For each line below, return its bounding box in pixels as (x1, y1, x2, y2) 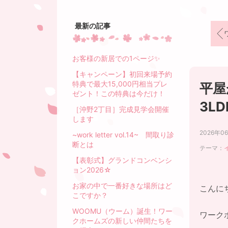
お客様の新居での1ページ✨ (72, 54, 160, 63)
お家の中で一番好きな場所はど (72, 181, 172, 190)
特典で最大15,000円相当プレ (72, 79, 167, 88)
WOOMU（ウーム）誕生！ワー (72, 207, 173, 215)
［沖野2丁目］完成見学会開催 (72, 105, 169, 113)
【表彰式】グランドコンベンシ (72, 156, 172, 164)
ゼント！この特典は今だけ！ (72, 89, 165, 98)
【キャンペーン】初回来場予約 (72, 70, 172, 78)
